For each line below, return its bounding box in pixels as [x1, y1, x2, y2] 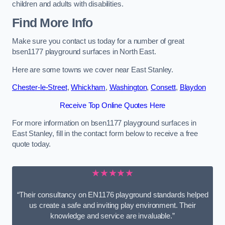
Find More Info [12, 16, 93, 30]
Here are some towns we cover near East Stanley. [12, 65, 174, 74]
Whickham [71, 83, 106, 92]
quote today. [12, 140, 51, 149]
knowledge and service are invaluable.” [50, 212, 175, 220]
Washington [109, 83, 147, 92]
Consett [151, 83, 176, 92]
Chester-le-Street [12, 83, 67, 92]
